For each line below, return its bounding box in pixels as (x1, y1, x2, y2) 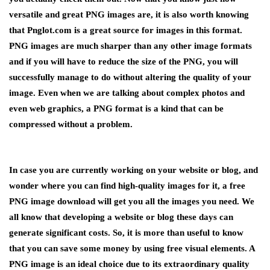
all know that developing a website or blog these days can (9, 212, 233, 222)
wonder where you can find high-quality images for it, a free (9, 181, 245, 190)
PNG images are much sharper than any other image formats (9, 41, 252, 51)
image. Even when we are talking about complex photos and (9, 88, 245, 98)
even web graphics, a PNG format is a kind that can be (9, 104, 224, 113)
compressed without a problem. (9, 119, 133, 129)
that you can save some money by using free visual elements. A (9, 243, 255, 253)
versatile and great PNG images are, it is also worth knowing (9, 10, 249, 19)
